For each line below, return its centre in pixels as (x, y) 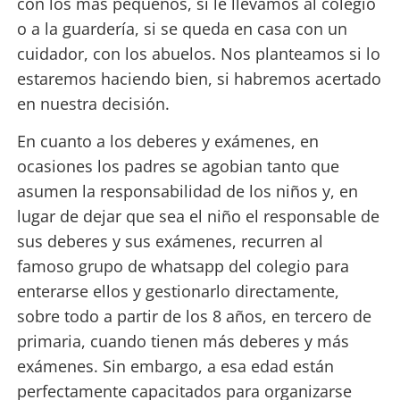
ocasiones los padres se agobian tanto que (178, 167)
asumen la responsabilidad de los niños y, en (187, 192)
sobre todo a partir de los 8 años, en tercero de (194, 317)
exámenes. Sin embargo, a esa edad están (175, 367)
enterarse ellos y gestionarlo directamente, (178, 292)
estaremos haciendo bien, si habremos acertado (199, 78)
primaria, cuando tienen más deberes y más (183, 342)
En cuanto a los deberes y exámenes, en (167, 142)
